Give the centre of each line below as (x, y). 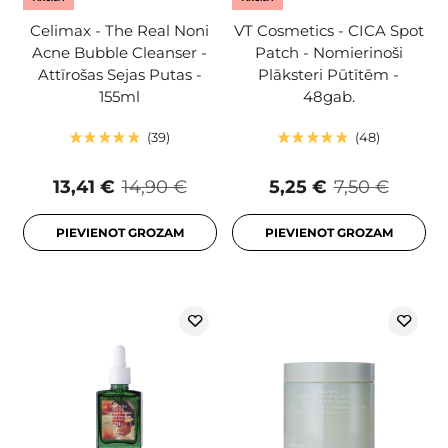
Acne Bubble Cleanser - (119, 53)
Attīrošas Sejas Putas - (119, 75)
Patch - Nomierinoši (328, 53)
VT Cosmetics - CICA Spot (328, 31)
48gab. (328, 97)
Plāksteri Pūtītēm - (328, 75)
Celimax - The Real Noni (119, 31)
